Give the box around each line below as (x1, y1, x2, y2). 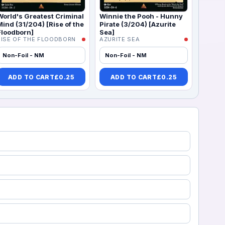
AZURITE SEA (99, 36, 140, 43)
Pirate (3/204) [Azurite (99, 20, 176, 29)
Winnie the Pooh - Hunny (99, 12, 183, 21)
